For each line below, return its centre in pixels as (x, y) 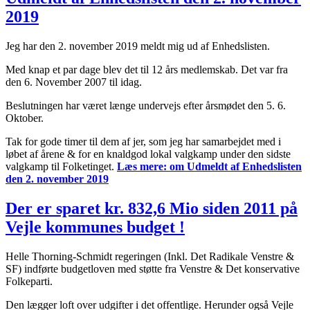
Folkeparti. (29, 281)
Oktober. (25, 118)
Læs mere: (142, 166)
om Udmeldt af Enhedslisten (234, 166)
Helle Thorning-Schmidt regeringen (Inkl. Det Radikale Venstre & (150, 256)
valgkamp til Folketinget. (61, 166)
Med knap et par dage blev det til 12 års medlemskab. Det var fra (147, 69)
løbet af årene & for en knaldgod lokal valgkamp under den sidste (148, 154)
